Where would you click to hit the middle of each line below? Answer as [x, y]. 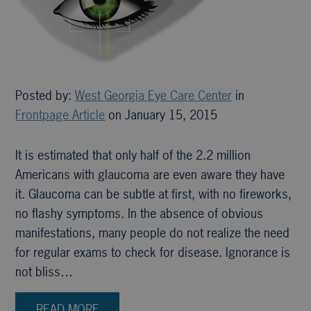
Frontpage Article [60, 115]
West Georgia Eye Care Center [154, 95]
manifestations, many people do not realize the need [153, 233]
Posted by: [45, 95]
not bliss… [44, 272]
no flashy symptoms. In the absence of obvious [140, 213]
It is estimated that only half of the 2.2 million [133, 155]
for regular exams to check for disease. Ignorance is [153, 252]
